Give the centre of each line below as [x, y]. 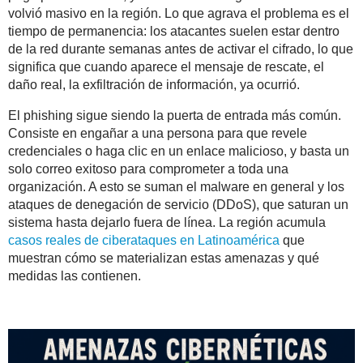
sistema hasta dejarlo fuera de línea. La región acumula [167, 223]
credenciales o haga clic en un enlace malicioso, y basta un [179, 152]
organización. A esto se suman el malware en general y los [176, 187]
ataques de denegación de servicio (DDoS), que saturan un [178, 205]
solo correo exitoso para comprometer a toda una [148, 169]
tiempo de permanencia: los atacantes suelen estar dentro [174, 32]
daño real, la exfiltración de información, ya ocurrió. [154, 85]
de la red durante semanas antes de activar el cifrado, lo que [181, 49]
